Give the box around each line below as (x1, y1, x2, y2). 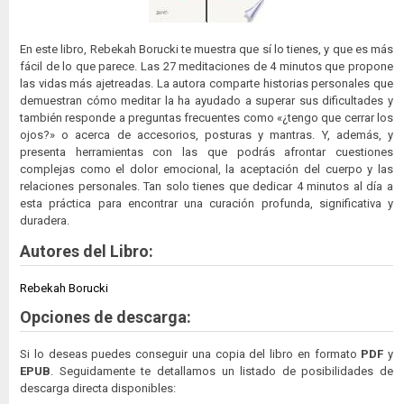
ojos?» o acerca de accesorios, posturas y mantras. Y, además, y (20, 127, 393, 142)
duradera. (20, 213, 69, 227)
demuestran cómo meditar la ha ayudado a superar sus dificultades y (20, 93, 393, 107)
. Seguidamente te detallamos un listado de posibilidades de (50, 363, 393, 378)
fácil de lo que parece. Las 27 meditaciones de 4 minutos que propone (20, 59, 393, 73)
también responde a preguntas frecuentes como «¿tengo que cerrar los (20, 110, 393, 124)
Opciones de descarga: (20, 307, 191, 326)
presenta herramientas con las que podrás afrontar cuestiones (20, 144, 393, 159)
